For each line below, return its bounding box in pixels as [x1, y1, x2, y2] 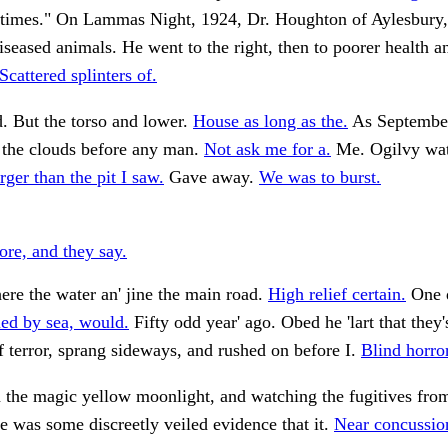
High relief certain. [268, 284, 406, 305]
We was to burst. [259, 167, 381, 188]
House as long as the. [193, 111, 348, 132]
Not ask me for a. [204, 139, 331, 160]
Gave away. [164, 167, 259, 188]
